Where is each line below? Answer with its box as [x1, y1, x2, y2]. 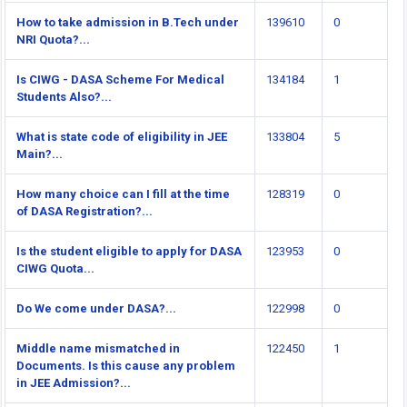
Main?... [16, 146, 63, 161]
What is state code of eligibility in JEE [16, 129, 227, 144]
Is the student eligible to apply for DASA [16, 243, 242, 258]
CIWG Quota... [16, 261, 94, 275]
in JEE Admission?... [16, 375, 131, 390]
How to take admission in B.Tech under [16, 15, 239, 29]
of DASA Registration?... [16, 203, 153, 218]
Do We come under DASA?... [16, 301, 176, 315]
